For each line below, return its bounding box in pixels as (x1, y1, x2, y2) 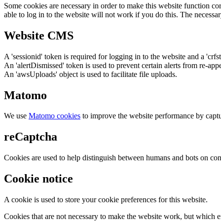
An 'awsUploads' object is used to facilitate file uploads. (4, 70, 177, 78)
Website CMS (4, 29, 74, 42)
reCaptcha (4, 130, 57, 144)
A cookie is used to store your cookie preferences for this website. (4, 195, 208, 204)
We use (4, 111, 29, 120)
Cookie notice (4, 172, 73, 185)
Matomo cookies (29, 111, 80, 120)
